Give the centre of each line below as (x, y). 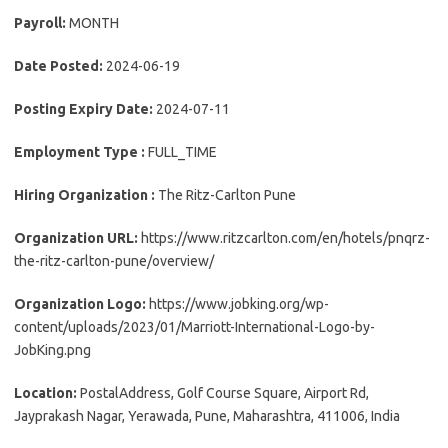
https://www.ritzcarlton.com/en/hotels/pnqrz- (285, 238)
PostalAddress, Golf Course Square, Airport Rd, (224, 393)
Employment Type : (81, 152)
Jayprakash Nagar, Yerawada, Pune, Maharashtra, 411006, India (207, 416)
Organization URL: (77, 238)
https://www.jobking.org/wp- (239, 304)
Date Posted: (60, 66)
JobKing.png (52, 350)
